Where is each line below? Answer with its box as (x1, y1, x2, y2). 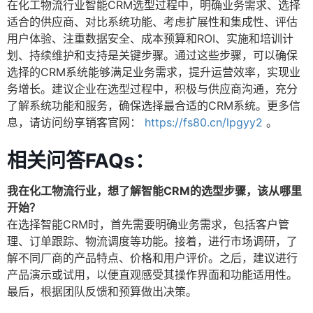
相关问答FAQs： (7, 149, 154, 173)
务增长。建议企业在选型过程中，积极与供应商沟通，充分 (7, 82, 298, 96)
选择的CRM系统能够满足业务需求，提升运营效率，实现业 (7, 65, 300, 80)
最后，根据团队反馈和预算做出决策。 (7, 284, 197, 299)
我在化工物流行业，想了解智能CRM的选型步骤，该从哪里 (7, 184, 302, 198)
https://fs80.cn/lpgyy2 (145, 115, 263, 130)
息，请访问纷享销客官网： (7, 115, 141, 130)
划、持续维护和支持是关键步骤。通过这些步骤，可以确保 (7, 48, 298, 63)
